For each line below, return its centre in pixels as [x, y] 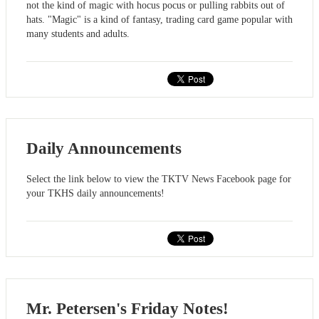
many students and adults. [78, 33]
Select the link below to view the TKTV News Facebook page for [159, 179]
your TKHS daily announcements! [95, 194]
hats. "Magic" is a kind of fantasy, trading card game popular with [159, 19]
